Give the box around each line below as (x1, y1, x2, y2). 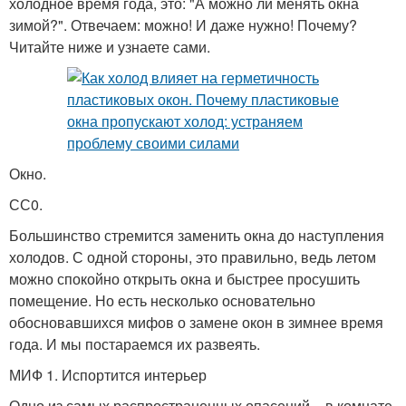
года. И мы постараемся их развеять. (9, 333, 260, 354)
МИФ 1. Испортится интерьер (9, 363, 207, 385)
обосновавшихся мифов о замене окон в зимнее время (9, 311, 383, 333)
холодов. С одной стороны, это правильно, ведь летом (9, 246, 376, 267)
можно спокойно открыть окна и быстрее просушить (9, 267, 360, 289)
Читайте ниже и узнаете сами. (9, 35, 210, 57)
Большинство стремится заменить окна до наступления (9, 224, 384, 246)
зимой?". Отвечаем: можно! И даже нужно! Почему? (9, 14, 357, 35)
